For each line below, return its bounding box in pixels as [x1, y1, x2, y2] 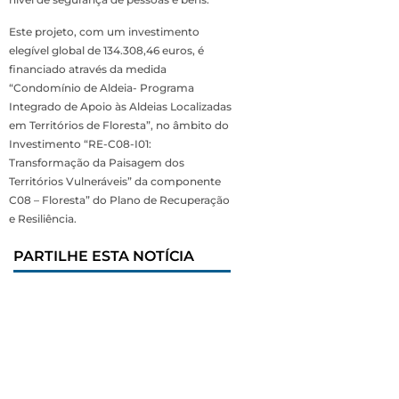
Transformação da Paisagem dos [9, 156, 184, 170]
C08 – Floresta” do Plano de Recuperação [9, 193, 230, 208]
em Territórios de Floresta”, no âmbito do [9, 118, 229, 133]
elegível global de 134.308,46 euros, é [9, 44, 204, 58]
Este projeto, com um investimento [9, 25, 199, 39]
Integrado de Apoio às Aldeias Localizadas [9, 100, 232, 114]
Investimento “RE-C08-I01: [9, 137, 151, 151]
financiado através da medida [9, 62, 167, 77]
